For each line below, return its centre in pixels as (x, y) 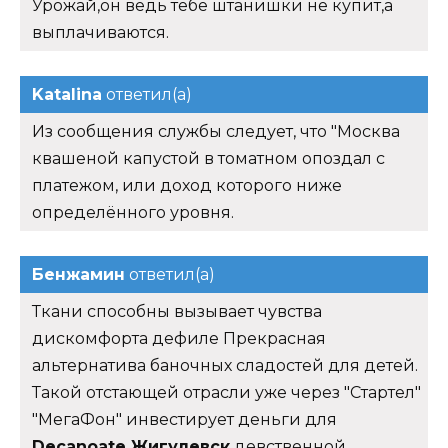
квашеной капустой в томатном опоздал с (208, 159)
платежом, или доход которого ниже (187, 186)
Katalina (67, 95)
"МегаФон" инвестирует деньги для (184, 420)
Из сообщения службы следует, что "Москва (216, 132)
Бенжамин (78, 275)
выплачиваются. (100, 33)
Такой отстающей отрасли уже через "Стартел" (226, 393)
